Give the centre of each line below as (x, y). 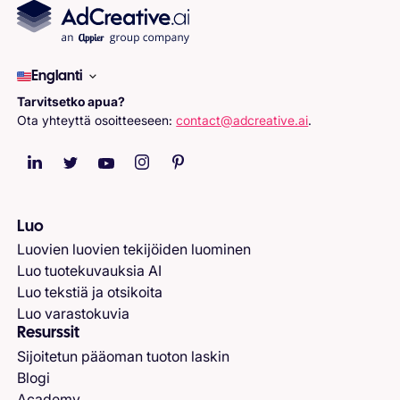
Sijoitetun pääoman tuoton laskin (124, 356)
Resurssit (49, 334)
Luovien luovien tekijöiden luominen (134, 250)
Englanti (57, 76)
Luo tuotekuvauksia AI (90, 271)
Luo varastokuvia (74, 314)
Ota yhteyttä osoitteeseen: (97, 120)
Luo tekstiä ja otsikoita (90, 292)
